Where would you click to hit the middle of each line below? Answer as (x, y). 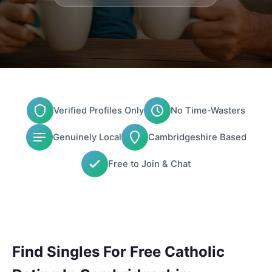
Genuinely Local (87, 137)
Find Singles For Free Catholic (118, 252)
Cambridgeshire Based (197, 137)
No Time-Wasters (208, 110)
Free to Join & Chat (149, 164)
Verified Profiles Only (99, 110)
